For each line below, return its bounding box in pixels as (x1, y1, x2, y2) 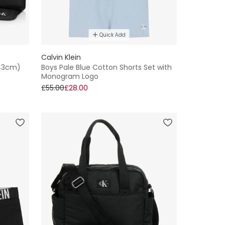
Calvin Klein (41, 52, 81, 62)
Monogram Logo (41, 71, 98, 81)
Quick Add (99, 31, 126, 39)
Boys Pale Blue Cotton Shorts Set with (41, 62, 172, 72)
